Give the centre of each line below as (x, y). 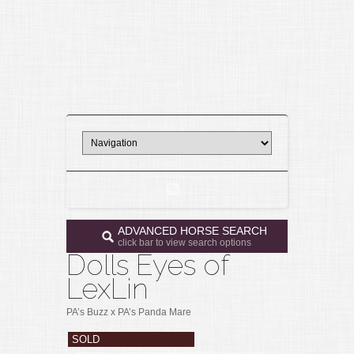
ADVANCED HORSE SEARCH (192, 231)
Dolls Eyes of (147, 265)
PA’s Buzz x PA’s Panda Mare (129, 312)
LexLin (107, 288)
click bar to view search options (185, 243)
